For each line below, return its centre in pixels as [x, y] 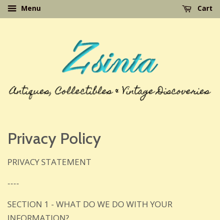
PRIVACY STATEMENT [49, 162]
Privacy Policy [54, 138]
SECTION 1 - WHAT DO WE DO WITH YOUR [90, 204]
